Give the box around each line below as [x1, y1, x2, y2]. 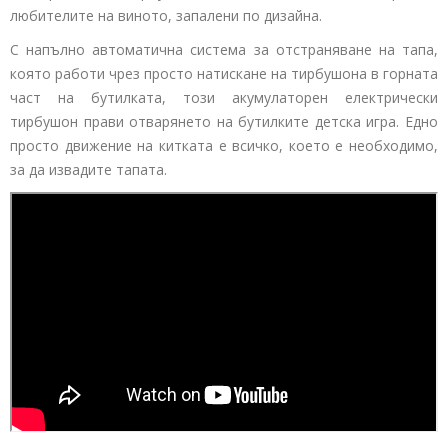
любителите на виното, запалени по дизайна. [10, 5, 322, 25]
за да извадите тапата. [10, 159, 167, 179]
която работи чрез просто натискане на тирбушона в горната [10, 63, 438, 83]
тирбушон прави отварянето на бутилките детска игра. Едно [10, 111, 438, 131]
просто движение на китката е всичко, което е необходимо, [10, 135, 438, 155]
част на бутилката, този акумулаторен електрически [10, 87, 438, 107]
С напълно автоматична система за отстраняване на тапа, [10, 39, 438, 59]
